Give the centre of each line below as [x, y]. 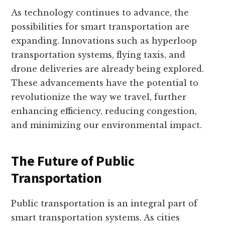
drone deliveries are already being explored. [108, 69]
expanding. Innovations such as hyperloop [104, 41]
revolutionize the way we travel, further [99, 97]
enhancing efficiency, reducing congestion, [104, 111]
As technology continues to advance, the [100, 13]
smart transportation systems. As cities [96, 218]
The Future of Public [73, 161]
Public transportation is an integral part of [104, 204]
